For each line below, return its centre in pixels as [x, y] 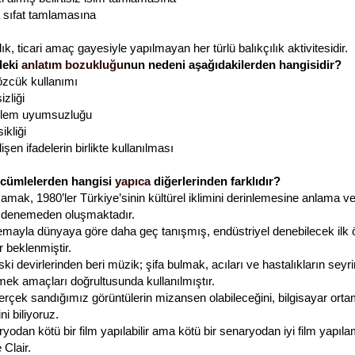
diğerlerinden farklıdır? [216, 181]
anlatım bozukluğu [73, 65]
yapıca [133, 181]
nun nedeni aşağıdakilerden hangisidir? [233, 65]
